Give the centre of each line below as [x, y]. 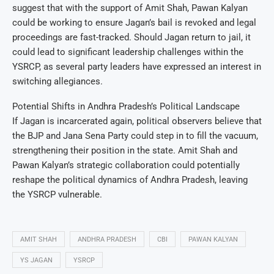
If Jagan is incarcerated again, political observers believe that [137, 121]
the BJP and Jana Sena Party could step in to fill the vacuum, [135, 136]
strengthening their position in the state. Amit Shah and [125, 151]
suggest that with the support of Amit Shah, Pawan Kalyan [130, 8]
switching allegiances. [57, 82]
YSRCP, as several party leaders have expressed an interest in [137, 67]
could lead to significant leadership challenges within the [128, 52]
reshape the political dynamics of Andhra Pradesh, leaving [130, 180]
